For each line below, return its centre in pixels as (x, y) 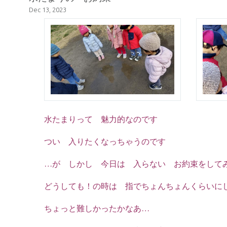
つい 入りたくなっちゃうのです (105, 142)
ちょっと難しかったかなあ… (97, 209)
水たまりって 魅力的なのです (101, 119)
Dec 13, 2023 (48, 10)
